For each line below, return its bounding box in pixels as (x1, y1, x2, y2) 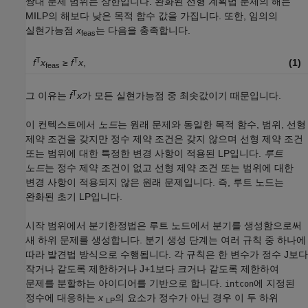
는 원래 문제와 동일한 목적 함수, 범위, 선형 (118, 119, 306, 131)
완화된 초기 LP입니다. (25, 191, 122, 203)
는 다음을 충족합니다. (96, 25, 190, 36)
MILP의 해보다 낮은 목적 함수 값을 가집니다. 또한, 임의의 (25, 10, 278, 22)
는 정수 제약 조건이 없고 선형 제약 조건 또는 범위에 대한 (45, 162, 294, 174)
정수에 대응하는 (25, 292, 98, 304)
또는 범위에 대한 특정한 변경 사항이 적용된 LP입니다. (25, 148, 264, 159)
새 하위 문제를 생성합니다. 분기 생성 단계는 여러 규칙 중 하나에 (25, 234, 306, 246)
